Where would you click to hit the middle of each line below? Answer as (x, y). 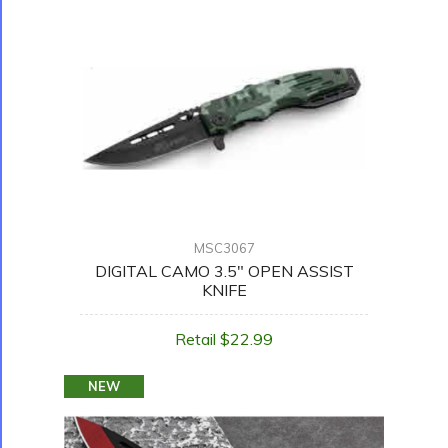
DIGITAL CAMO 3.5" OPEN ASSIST (224, 271)
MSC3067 (224, 248)
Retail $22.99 (224, 339)
